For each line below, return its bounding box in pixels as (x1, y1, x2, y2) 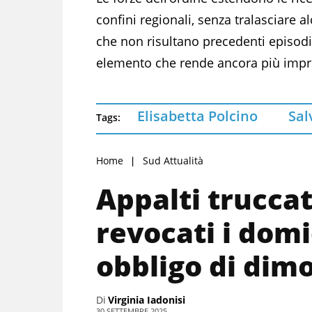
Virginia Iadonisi (108, 292, 185, 306)
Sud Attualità (143, 153, 203, 167)
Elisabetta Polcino (137, 106, 258, 125)
